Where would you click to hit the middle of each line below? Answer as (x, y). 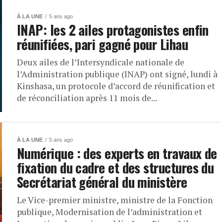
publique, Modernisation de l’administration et (110, 212)
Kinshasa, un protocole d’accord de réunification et (116, 86)
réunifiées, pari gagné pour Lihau (103, 44)
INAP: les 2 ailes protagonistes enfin (113, 30)
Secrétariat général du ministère (102, 182)
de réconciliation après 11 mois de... (87, 98)
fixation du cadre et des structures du (115, 167)
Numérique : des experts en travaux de (117, 153)
